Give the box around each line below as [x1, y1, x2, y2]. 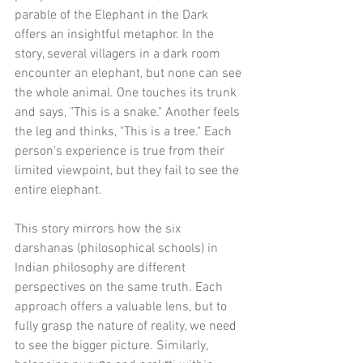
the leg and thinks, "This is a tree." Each [15, 123, 235, 140]
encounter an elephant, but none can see [15, 65, 245, 82]
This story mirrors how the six [15, 220, 184, 237]
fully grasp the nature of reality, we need [15, 318, 240, 335]
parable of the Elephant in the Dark [15, 6, 211, 23]
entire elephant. [15, 181, 102, 199]
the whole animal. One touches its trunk [15, 84, 240, 101]
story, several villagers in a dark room [15, 45, 224, 62]
